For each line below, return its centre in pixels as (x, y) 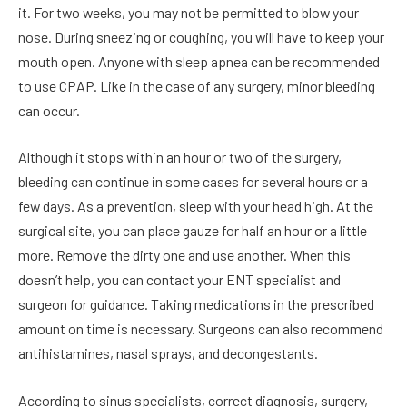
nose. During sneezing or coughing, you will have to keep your (201, 36)
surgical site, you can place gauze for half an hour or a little (193, 231)
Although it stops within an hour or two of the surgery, (180, 157)
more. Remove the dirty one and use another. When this (184, 255)
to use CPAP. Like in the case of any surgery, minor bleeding (197, 85)
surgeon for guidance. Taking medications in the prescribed (196, 304)
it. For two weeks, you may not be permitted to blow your (189, 12)
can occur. (50, 110)
